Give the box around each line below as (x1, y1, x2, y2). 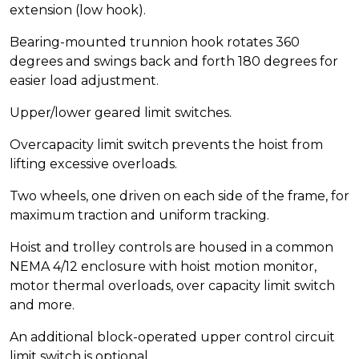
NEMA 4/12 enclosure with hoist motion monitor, (10, 259, 317, 275)
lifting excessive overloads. (10, 156, 177, 172)
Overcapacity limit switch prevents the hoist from (10, 137, 323, 153)
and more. (10, 297, 75, 313)
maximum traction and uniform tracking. (10, 208, 269, 224)
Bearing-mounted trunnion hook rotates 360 (10, 34, 300, 50)
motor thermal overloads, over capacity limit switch (10, 278, 335, 294)
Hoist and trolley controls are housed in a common (10, 240, 333, 256)
